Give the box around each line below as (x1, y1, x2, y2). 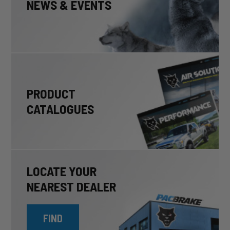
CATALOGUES (27, 101, 94, 117)
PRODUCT (27, 85, 75, 101)
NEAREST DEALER (27, 178, 116, 194)
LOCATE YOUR (27, 163, 97, 179)
